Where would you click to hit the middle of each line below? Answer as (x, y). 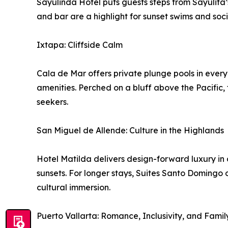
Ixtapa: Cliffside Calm (80, 45)
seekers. (52, 102)
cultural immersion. (74, 188)
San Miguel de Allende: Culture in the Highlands (130, 131)
